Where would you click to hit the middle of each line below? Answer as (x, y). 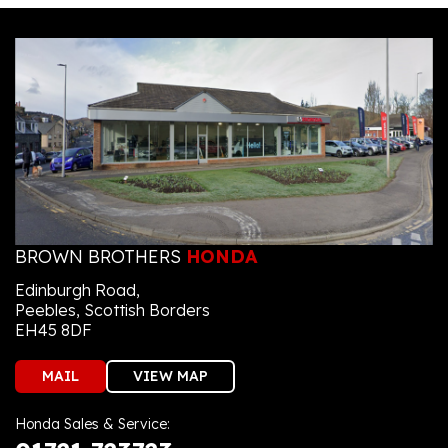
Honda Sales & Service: (92, 423)
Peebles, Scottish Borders (112, 309)
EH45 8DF (53, 329)
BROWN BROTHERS (100, 256)
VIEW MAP (170, 375)
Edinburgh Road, (77, 289)
